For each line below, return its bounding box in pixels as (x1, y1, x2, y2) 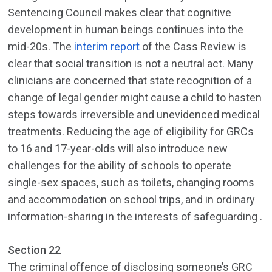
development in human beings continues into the (8, 23, 244, 36)
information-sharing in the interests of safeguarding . (8, 210, 263, 223)
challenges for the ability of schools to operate (8, 159, 232, 172)
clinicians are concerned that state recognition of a (8, 74, 253, 87)
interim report (74, 40, 140, 53)
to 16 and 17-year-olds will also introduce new (8, 142, 228, 155)
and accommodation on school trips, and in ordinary (8, 193, 256, 206)
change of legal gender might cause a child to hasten (8, 91, 262, 104)
